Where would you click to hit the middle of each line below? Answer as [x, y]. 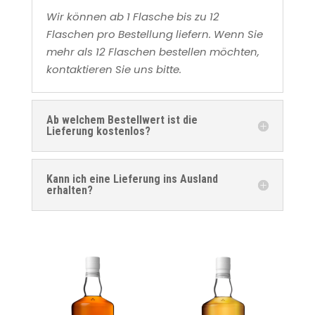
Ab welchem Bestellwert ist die [122, 120]
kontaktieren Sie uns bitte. [114, 69]
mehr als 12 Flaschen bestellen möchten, [153, 52]
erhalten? [69, 190]
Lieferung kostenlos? [98, 131]
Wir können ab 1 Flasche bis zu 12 [133, 17]
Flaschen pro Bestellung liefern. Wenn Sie [154, 34]
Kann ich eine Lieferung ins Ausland [132, 179]
